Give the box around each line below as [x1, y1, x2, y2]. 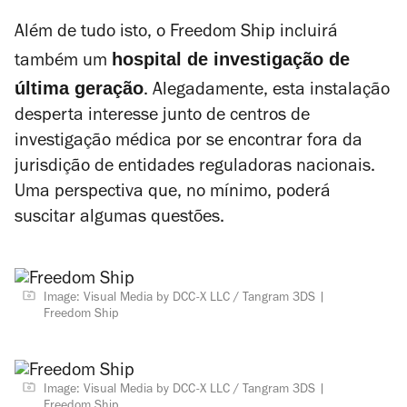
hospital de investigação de [112, 49, 350, 69]
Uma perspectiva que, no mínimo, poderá [15, 184, 331, 203]
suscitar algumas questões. [15, 210, 224, 228]
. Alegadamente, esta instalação [144, 83, 390, 101]
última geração [15, 78, 144, 98]
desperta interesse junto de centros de [15, 108, 310, 126]
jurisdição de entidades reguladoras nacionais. [15, 159, 375, 177]
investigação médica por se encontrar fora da [15, 134, 362, 152]
